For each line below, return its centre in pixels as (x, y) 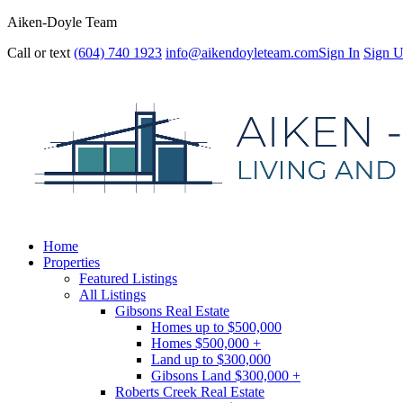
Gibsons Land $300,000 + (226, 376)
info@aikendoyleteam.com (242, 53)
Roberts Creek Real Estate (190, 392)
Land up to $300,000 (211, 359)
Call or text (39, 53)
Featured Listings (128, 278)
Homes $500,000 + (206, 343)
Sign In (339, 53)
